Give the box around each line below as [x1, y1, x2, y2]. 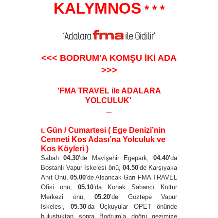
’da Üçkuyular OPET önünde [86, 202, 177, 210]
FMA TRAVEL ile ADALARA [59, 86, 161, 95]
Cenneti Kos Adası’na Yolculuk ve [41, 135, 165, 144]
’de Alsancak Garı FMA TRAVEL [86, 173, 177, 181]
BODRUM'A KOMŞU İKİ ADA [60, 53, 177, 63]
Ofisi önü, [41, 183, 78, 191]
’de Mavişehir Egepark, [79, 154, 153, 162]
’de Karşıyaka [138, 163, 178, 171]
